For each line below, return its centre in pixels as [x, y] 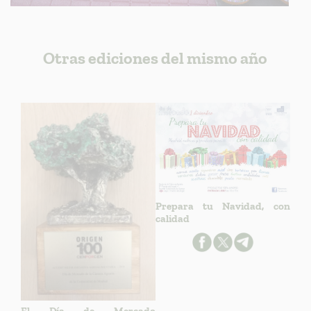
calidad [172, 219]
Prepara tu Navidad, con [222, 207]
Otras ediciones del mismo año [155, 58]
